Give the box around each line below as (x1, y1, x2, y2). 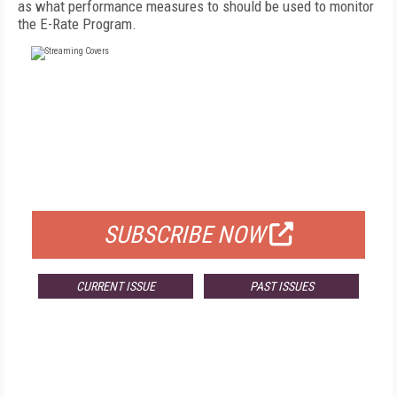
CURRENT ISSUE (75, 279, 155, 293)
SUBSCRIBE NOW (104, 221, 265, 249)
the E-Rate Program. (18, 15, 136, 33)
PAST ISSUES (249, 279, 314, 293)
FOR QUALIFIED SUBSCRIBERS (109, 180, 288, 198)
